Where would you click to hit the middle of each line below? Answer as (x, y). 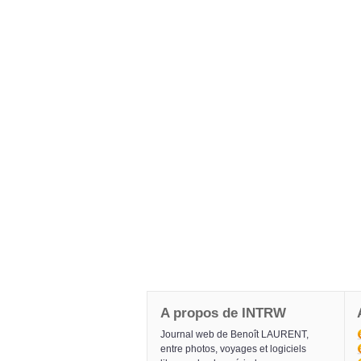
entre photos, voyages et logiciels (233, 349)
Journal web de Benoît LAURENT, (234, 335)
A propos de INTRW (223, 313)
